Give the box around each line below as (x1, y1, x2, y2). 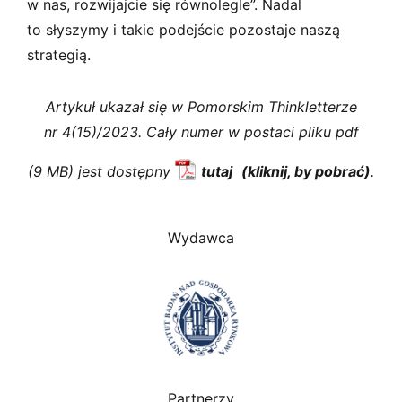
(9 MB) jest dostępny (28, 162, 176, 180)
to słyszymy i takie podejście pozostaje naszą (27, 20, 340, 39)
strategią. (27, 45, 91, 64)
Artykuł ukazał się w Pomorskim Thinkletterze (45, 97, 357, 116)
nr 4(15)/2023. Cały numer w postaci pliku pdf (43, 122, 359, 141)
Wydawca (168, 228, 234, 247)
